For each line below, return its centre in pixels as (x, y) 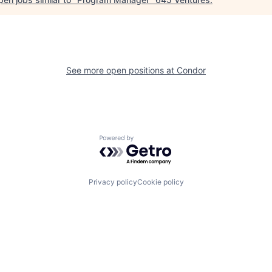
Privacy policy (113, 182)
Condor (191, 70)
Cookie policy (160, 182)
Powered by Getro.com (152, 141)
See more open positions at (121, 70)
